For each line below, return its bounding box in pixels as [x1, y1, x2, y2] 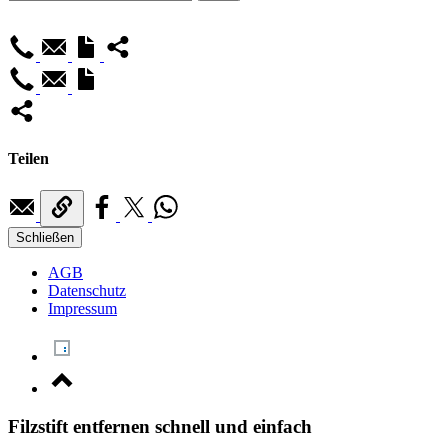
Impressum [48, 299, 117, 317]
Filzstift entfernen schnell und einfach [8, 416, 312, 438]
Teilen [8, 150, 49, 168]
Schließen [16, 229, 74, 245]
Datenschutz [48, 281, 126, 299]
